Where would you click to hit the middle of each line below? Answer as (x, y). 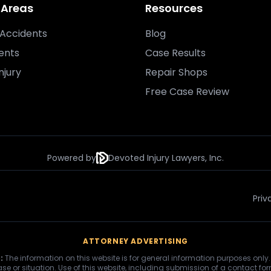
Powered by (72, 158)
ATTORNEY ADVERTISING (135, 241)
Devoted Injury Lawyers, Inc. (166, 158)
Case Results (175, 53)
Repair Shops (176, 72)
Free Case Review (187, 92)
